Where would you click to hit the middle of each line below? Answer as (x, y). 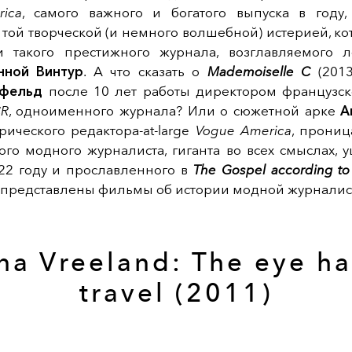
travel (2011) (176, 293)
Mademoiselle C (258, 72)
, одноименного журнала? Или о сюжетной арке (174, 111)
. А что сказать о (145, 72)
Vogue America (243, 131)
